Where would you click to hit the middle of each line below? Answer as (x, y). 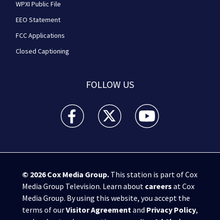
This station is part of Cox (153, 174)
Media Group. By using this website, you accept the (106, 198)
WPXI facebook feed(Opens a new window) (131, 110)
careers (158, 186)
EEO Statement (38, 19)
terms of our (44, 209)
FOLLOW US (110, 84)
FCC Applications (40, 35)
